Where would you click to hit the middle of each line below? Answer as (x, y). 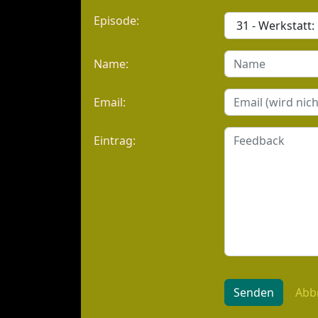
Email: (110, 102)
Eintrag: (115, 141)
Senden (254, 292)
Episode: (116, 21)
